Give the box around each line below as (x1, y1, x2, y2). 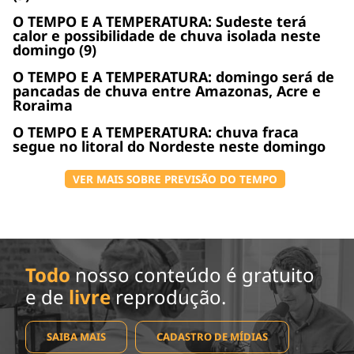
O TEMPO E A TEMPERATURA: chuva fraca (13, 122, 299, 141)
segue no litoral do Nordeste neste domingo (13, 136, 326, 156)
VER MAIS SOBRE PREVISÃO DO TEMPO (73, 171, 277, 186)
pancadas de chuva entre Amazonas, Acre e (13, 81, 321, 100)
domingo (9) (13, 40, 96, 59)
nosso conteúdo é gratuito (70, 261, 314, 288)
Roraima (13, 95, 73, 115)
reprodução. (111, 283, 226, 310)
